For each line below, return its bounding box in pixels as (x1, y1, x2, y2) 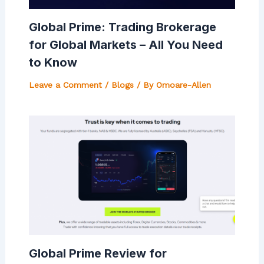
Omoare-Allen (156, 80, 211, 90)
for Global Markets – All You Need (28, 37, 223, 52)
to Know (28, 55, 77, 70)
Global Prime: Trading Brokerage (28, 19, 216, 34)
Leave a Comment (28, 80, 102, 90)
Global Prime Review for (28, 246, 167, 260)
